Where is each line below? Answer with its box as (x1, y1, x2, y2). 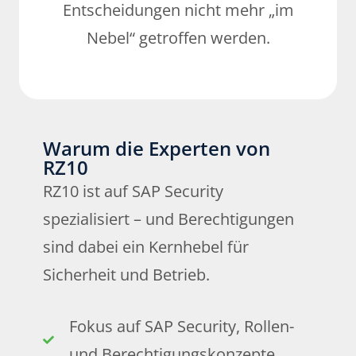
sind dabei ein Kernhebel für (43, 236, 249, 258)
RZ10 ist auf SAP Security (43, 180, 223, 203)
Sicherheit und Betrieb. (43, 264, 210, 286)
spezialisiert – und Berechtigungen (43, 208, 294, 230)
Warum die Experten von (43, 135, 270, 162)
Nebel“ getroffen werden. (86, 27, 270, 49)
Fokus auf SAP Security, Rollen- (68, 315, 294, 338)
